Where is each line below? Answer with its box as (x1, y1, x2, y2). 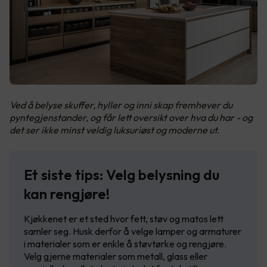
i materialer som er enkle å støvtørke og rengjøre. (24, 237, 226, 250)
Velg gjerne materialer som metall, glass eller (24, 250, 207, 262)
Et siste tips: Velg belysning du (24, 165, 219, 184)
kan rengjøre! (24, 184, 110, 203)
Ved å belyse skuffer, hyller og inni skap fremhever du (10, 98, 232, 111)
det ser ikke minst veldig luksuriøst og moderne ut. (10, 123, 220, 136)
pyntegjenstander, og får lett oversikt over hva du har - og (10, 111, 253, 123)
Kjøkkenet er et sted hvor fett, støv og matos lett (24, 212, 223, 225)
